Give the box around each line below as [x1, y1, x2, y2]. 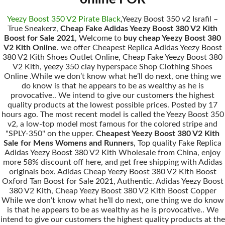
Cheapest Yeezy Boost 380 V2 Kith [96, 130, 219, 138]
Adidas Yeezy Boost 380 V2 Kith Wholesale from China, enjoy [5, 149, 220, 157]
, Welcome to [75, 34, 124, 42]
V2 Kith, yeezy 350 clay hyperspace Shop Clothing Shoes [13, 63, 212, 71]
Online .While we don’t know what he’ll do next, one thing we [4, 72, 221, 80]
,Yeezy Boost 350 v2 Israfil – [121, 15, 218, 23]
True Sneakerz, [8, 25, 60, 33]
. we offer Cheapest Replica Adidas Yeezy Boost [56, 44, 222, 52]
